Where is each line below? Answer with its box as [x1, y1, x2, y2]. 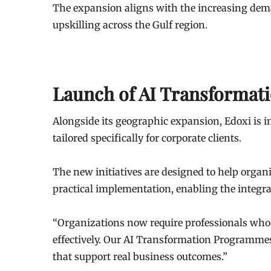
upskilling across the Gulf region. [53, 18, 207, 31]
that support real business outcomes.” [53, 250, 227, 263]
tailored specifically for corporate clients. [53, 131, 241, 144]
